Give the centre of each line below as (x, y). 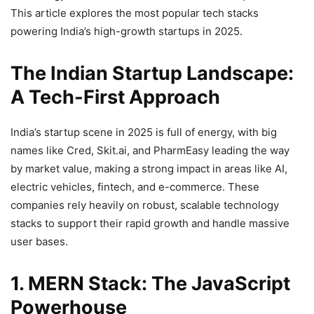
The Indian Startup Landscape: (152, 73)
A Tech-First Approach (115, 97)
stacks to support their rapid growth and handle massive (150, 223)
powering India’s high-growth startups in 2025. (127, 31)
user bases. (39, 241)
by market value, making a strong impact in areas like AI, (149, 168)
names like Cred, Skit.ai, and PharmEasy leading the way (150, 150)
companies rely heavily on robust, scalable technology (145, 205)
